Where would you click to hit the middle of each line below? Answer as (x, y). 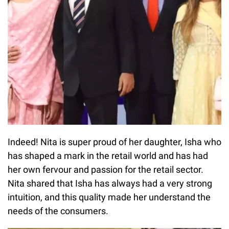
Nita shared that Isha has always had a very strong (110, 183)
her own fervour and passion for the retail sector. (106, 169)
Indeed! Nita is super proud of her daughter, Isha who (114, 142)
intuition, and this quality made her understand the (109, 197)
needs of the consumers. (58, 211)
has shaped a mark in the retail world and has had (108, 155)
